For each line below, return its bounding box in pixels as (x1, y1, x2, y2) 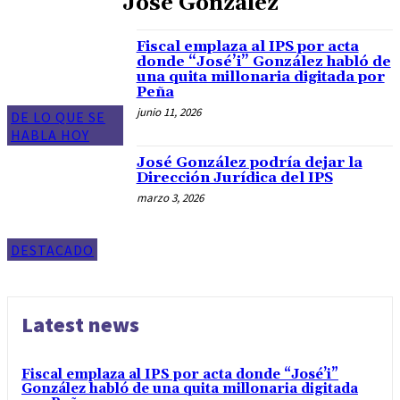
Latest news (21, 311, 139, 339)
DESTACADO (11, 241, 94, 260)
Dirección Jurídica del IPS (136, 168, 333, 187)
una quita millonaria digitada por (136, 68, 385, 86)
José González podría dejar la (136, 153, 362, 171)
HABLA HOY (11, 125, 89, 144)
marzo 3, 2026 (136, 189, 204, 205)
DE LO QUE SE (11, 107, 105, 126)
